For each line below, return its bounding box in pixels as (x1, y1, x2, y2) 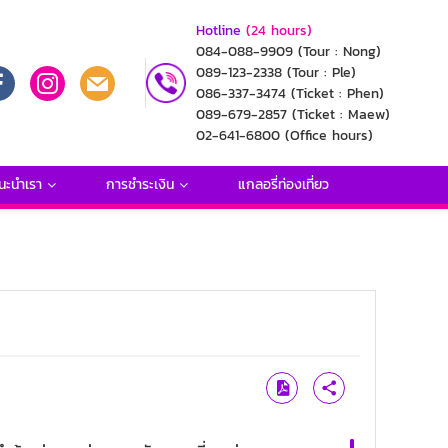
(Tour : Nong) (298, 41, 381, 62)
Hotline (196, 20, 241, 41)
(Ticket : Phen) (291, 83, 384, 104)
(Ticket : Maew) (292, 104, 390, 125)
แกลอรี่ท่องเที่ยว (237, 174, 329, 195)
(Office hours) (285, 125, 373, 146)
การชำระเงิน (105, 174, 174, 195)
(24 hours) (246, 20, 312, 41)
